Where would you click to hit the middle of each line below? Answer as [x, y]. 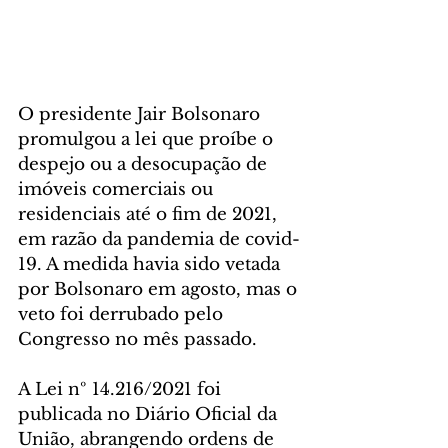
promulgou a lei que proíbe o [148, 139]
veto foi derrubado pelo [123, 314]
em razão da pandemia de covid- [159, 239]
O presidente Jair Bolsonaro [141, 114]
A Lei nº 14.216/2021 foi [122, 389]
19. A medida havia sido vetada [151, 264]
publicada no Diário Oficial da [150, 414]
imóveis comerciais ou [118, 189]
